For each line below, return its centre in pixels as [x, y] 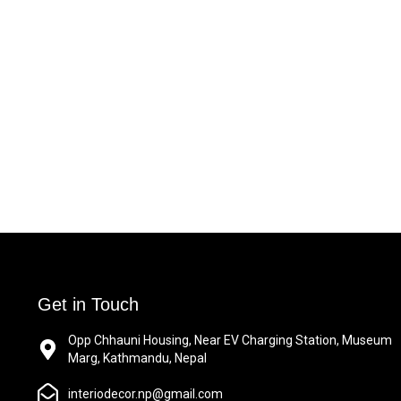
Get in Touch [88, 304]
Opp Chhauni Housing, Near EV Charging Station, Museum [230, 340]
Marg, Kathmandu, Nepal [137, 358]
